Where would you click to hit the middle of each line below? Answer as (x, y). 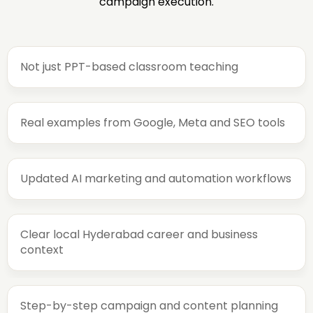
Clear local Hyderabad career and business (139, 234)
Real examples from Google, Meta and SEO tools (153, 122)
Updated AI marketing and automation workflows (156, 178)
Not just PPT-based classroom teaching (129, 66)
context (42, 249)
